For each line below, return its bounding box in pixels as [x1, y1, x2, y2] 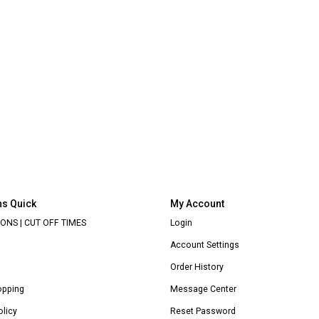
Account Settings [169, 239, 239, 250]
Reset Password [169, 305, 236, 316]
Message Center [169, 283, 236, 294]
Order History [169, 261, 224, 272]
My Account [169, 197, 224, 209]
